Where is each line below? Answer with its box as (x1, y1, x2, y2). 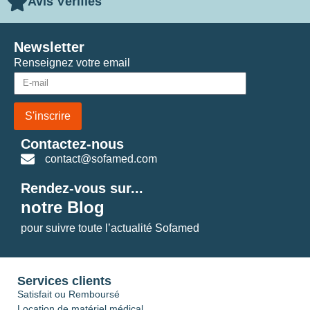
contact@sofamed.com (45, 152, 157, 165)
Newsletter (14, 39, 84, 55)
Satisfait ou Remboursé (17, 288, 120, 300)
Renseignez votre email (14, 56, 130, 69)
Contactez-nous (21, 136, 124, 152)
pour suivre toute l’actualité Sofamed (21, 221, 199, 234)
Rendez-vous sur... (21, 180, 143, 196)
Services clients (17, 273, 111, 288)
